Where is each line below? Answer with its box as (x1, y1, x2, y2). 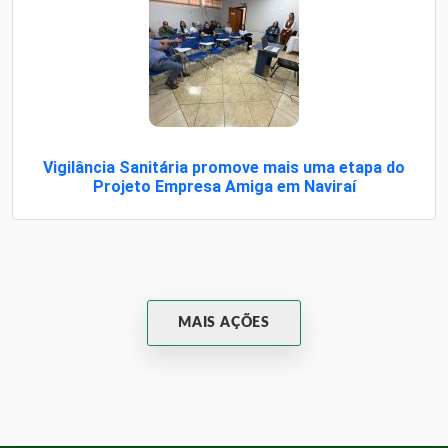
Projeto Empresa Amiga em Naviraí (92, 176, 356, 196)
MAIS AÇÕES (178, 315, 270, 330)
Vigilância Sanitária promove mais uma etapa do (43, 157, 405, 177)
